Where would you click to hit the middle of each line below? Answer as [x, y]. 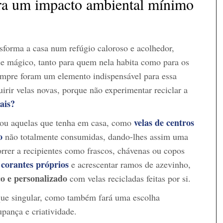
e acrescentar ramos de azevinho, [130, 164]
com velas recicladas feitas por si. [129, 178]
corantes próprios [35, 164]
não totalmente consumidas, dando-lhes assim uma [95, 136]
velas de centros [164, 122]
